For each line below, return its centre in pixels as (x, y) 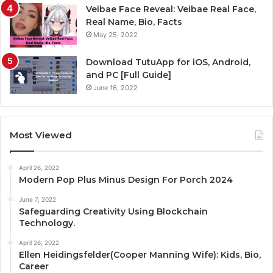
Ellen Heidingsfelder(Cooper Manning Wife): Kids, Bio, (140, 254)
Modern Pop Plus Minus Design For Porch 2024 (126, 179)
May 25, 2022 (115, 34)
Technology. (47, 223)
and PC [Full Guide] (129, 75)
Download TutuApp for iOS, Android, (168, 62)
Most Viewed (41, 135)
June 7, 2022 (37, 199)
